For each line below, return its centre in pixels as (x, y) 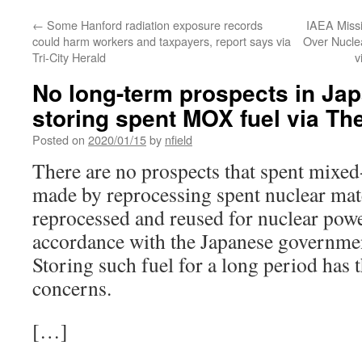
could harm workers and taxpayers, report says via (162, 41)
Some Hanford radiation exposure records (153, 25)
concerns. (72, 288)
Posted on (59, 139)
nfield (179, 139)
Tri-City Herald (69, 57)
